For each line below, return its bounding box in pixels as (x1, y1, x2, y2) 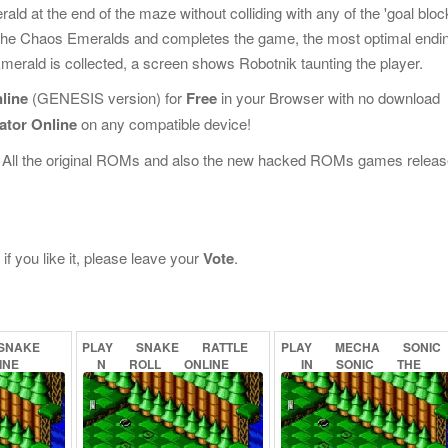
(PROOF (373, 372, 422, 390)
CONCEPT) (295, 389, 362, 407)
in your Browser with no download (217, 87, 440, 108)
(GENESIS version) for (28, 87, 186, 108)
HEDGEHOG (280, 372, 353, 390)
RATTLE (202, 338, 248, 356)
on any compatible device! (77, 113, 251, 134)
